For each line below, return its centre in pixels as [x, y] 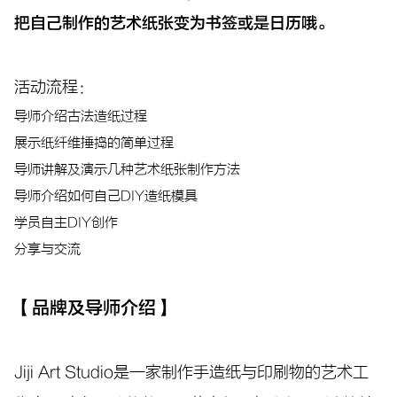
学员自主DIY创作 [66, 223]
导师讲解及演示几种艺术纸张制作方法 [127, 170]
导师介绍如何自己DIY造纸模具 [106, 196]
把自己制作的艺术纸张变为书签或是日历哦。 [174, 23]
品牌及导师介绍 [94, 308]
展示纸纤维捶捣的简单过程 [94, 143]
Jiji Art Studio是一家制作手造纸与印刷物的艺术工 [191, 373]
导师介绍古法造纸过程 [81, 117]
